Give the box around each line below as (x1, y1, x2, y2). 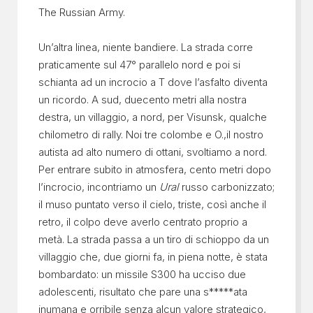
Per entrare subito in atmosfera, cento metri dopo (38, 162, 271, 176)
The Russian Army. (38, 5, 125, 19)
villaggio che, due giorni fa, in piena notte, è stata (38, 249, 268, 263)
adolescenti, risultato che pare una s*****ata (38, 284, 250, 298)
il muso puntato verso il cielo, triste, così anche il (38, 197, 266, 211)
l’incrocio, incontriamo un (38, 180, 159, 194)
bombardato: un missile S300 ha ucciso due (38, 267, 246, 281)
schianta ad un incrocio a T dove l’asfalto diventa (38, 75, 268, 89)
